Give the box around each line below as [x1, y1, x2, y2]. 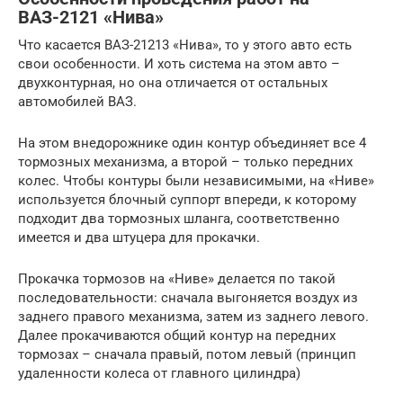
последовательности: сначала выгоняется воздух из [18, 290, 358, 307]
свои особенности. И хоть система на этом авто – [18, 56, 340, 73]
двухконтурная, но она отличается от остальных [18, 75, 327, 92]
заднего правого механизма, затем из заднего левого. [18, 309, 369, 326]
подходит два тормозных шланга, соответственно [18, 210, 340, 228]
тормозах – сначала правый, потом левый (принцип [18, 346, 356, 363]
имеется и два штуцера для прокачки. [18, 229, 260, 246]
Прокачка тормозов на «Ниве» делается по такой [18, 271, 336, 288]
